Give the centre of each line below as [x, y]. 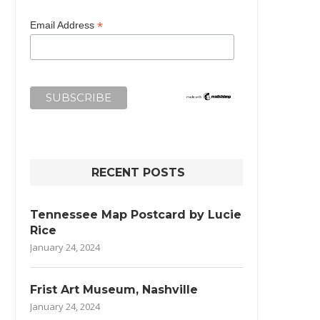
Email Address [64, 25]
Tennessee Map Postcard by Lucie [136, 214]
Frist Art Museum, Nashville [114, 289]
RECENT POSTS [138, 172]
